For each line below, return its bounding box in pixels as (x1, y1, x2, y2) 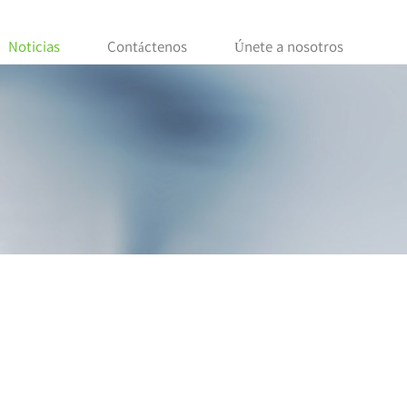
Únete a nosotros (234, 36, 344, 56)
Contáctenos (107, 36, 188, 56)
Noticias (8, 36, 61, 56)
